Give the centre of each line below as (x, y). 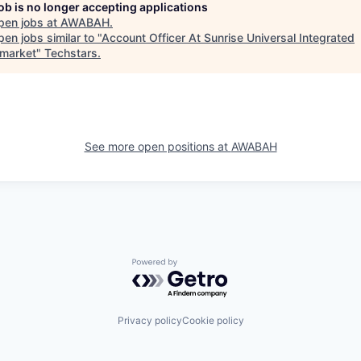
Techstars (71, 53)
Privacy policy (149, 320)
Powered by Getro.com (202, 266)
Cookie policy (213, 320)
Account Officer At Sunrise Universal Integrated (228, 37)
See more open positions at (158, 146)
